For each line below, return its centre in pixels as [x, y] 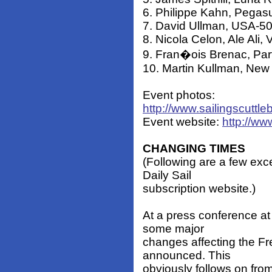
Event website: [182, 122]
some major [173, 229]
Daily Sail [167, 175]
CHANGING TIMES [194, 149]
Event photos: [179, 95]
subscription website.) [199, 189]
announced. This [187, 256]
